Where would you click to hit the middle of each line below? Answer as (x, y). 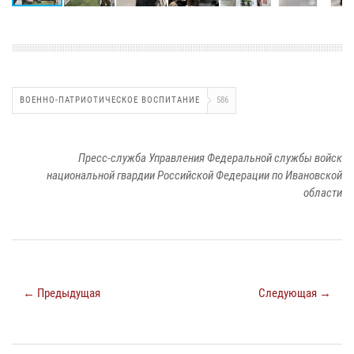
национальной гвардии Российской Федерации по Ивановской (194, 176)
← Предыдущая (62, 294)
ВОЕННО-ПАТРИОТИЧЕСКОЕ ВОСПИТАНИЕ (110, 100)
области (323, 193)
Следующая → (295, 294)
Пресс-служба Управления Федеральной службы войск (210, 158)
